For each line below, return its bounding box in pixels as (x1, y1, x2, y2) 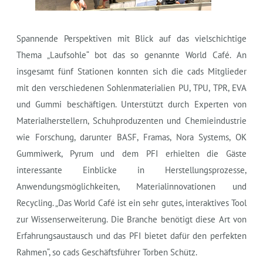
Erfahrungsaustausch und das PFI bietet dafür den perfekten (16, 230, 247, 241)
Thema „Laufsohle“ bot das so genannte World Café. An (16, 49, 247, 60)
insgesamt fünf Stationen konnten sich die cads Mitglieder (16, 65, 247, 77)
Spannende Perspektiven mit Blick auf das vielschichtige (16, 32, 247, 44)
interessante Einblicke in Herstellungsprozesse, (16, 164, 247, 176)
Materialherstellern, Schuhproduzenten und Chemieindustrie (16, 114, 247, 126)
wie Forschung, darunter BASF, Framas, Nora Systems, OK (16, 131, 247, 143)
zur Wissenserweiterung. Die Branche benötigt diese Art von (16, 213, 247, 225)
